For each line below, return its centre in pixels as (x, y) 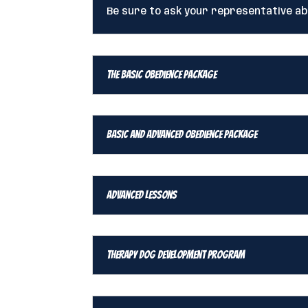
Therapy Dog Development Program (176, 255)
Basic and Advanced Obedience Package (182, 135)
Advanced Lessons (142, 195)
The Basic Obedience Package (162, 74)
